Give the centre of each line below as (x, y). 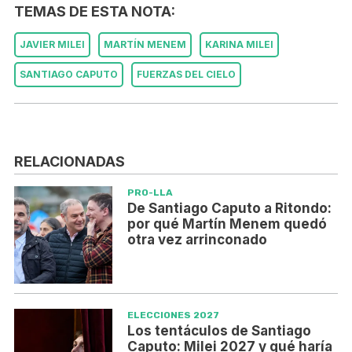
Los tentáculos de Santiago (219, 331)
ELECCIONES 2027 (173, 315)
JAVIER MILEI (52, 45)
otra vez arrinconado (197, 239)
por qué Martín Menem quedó (227, 224)
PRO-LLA (150, 192)
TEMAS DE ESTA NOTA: (95, 12)
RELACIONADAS (70, 161)
